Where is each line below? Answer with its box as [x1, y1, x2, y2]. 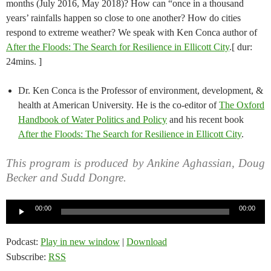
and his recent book [167, 114, 244, 125]
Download [126, 237, 167, 247]
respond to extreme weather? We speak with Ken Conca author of [6, 27, 257, 38]
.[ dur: [229, 42, 252, 53]
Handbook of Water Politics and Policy [18, 114, 167, 125]
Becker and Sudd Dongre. [6, 171, 126, 184]
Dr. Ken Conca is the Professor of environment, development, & [18, 85, 263, 96]
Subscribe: [6, 252, 48, 263]
